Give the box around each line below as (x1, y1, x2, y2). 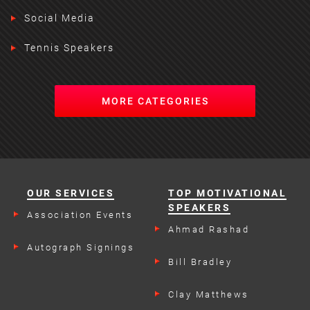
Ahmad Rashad (168, 224, 249, 235)
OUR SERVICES (27, 187, 114, 199)
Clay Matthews (168, 289, 249, 300)
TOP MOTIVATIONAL (168, 187, 286, 199)
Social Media (24, 12, 95, 24)
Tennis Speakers (24, 42, 114, 54)
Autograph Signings (27, 241, 134, 253)
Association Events (27, 209, 133, 220)
